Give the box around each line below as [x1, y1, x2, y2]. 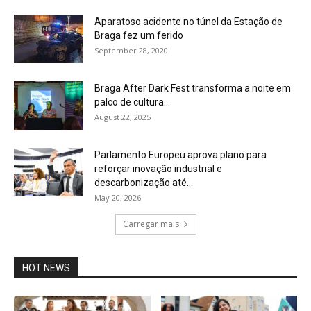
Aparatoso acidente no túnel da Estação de [94, 16, 283, 28]
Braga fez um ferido [94, 30, 183, 42]
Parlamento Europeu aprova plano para [94, 149, 267, 161]
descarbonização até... [94, 177, 193, 189]
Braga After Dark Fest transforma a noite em [94, 83, 291, 94]
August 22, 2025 [94, 112, 151, 123]
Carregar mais [122, 218, 179, 230]
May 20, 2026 [94, 192, 141, 203]
